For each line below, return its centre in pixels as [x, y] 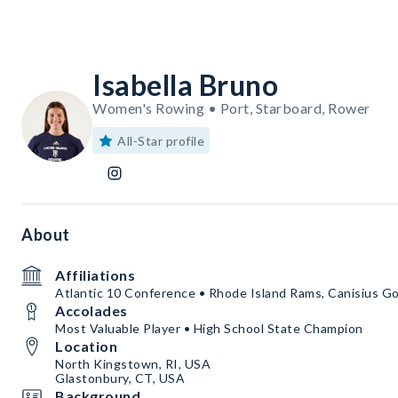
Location [86, 346]
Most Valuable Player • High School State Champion [209, 329]
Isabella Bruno [185, 85]
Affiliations [95, 275]
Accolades [92, 311]
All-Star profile [161, 141]
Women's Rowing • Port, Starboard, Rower [231, 108]
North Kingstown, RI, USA [133, 364]
